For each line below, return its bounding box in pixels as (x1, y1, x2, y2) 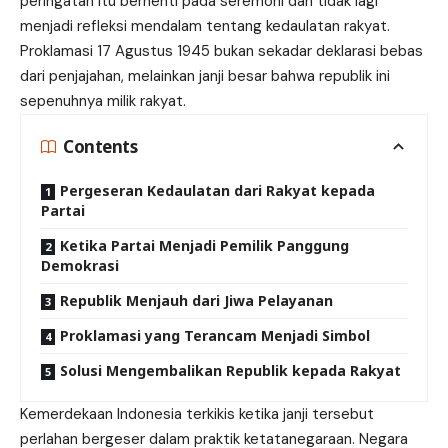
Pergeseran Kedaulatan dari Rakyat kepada (60, 180, 375, 200)
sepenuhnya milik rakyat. (20, 90, 186, 111)
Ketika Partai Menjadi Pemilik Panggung (60, 235, 349, 255)
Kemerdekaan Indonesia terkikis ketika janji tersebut (20, 403, 374, 424)
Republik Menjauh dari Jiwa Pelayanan (60, 290, 333, 310)
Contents (63, 135, 138, 159)
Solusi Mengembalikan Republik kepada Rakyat (60, 360, 401, 380)
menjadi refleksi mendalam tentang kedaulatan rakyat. (20, 15, 390, 36)
